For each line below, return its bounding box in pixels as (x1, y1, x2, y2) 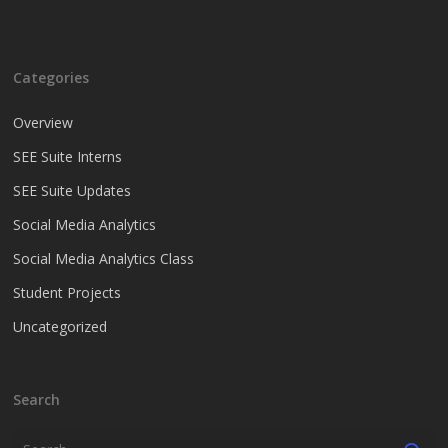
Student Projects (13, 283, 122, 302)
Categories (13, 68, 90, 87)
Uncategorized (13, 317, 108, 336)
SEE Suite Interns (13, 147, 123, 166)
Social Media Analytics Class (13, 249, 195, 268)
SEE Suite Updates (13, 181, 132, 200)
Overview (13, 113, 74, 132)
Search (13, 390, 61, 409)
